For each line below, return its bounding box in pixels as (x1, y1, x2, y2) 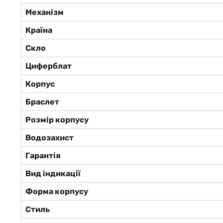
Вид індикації (25, 169, 81, 178)
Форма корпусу (25, 187, 88, 196)
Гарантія (25, 151, 61, 160)
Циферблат (25, 61, 72, 71)
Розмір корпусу (25, 115, 89, 124)
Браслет (25, 97, 59, 107)
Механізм (25, 7, 64, 17)
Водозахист (25, 133, 74, 142)
